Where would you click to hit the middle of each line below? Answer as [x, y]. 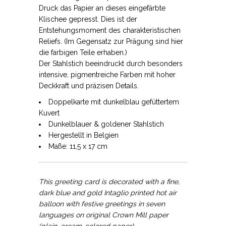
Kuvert [49, 113]
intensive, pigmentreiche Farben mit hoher [107, 74]
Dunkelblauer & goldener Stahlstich [106, 124]
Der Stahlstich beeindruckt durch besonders [111, 63]
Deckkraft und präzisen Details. [89, 86]
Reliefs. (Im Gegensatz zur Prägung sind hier [111, 41]
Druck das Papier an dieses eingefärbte [102, 8]
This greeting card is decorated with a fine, [109, 181]
